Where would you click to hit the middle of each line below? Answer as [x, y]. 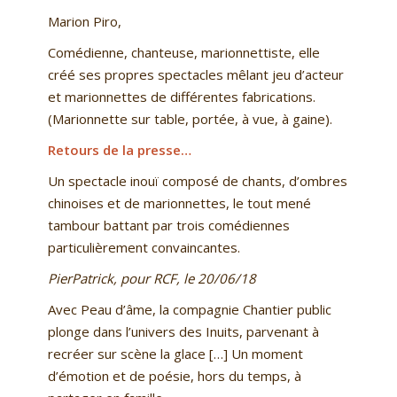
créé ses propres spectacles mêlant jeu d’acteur [195, 75]
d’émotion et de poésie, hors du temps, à [174, 376]
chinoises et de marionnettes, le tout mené [179, 203]
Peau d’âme [116, 310]
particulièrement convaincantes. [144, 248]
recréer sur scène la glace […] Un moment [175, 354]
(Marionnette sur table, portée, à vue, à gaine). [190, 119]
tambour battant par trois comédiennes [168, 226]
